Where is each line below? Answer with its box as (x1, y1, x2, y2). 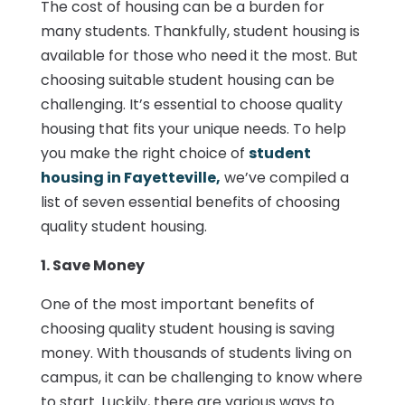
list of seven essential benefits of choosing (40, 192, 340, 213)
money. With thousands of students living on (40, 343, 352, 364)
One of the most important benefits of (40, 294, 315, 316)
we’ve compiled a (220, 167, 349, 189)
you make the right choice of (40, 143, 249, 165)
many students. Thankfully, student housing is (40, 21, 360, 42)
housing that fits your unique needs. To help (40, 118, 346, 140)
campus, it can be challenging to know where (40, 367, 363, 389)
